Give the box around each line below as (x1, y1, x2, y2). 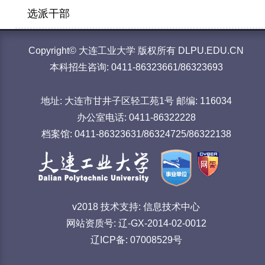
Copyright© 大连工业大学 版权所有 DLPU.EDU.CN (28, 46, 244, 56)
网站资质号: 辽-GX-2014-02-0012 (66, 218, 206, 228)
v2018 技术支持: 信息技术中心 (72, 202, 200, 212)
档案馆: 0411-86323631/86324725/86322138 (41, 129, 231, 139)
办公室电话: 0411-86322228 (76, 112, 196, 122)
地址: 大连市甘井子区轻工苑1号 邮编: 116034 (40, 96, 232, 106)
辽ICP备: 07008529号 (90, 235, 182, 245)
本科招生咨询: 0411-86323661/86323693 (49, 62, 223, 72)
